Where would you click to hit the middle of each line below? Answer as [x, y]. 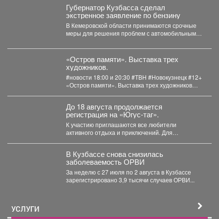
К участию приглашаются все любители [121, 124]
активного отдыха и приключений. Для [119, 132]
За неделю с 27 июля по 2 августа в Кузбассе [128, 172]
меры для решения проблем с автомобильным [131, 33]
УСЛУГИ [25, 208]
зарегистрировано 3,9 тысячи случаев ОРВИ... [130, 179]
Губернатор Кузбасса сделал [115, 7]
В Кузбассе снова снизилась [114, 153]
